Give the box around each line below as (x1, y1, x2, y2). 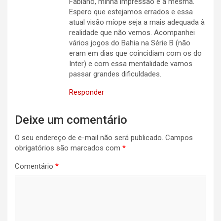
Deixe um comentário (15, 113, 127, 127)
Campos (165, 133, 193, 143)
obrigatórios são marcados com (15, 144, 122, 153)
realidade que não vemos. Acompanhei (69, 28, 195, 37)
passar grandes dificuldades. (69, 70, 161, 79)
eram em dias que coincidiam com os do (69, 49, 202, 58)
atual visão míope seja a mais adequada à (69, 18, 205, 27)
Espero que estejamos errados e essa (69, 7, 193, 17)
